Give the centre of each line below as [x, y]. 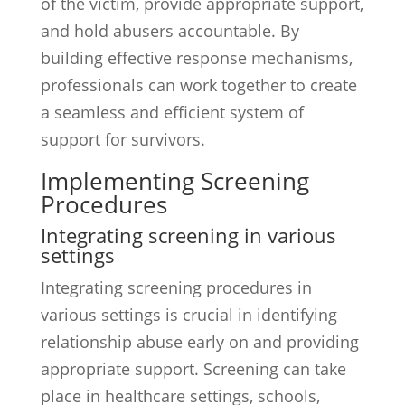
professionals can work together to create [198, 85]
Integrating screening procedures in [176, 287]
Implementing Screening [174, 181]
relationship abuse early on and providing [199, 342]
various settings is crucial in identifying [188, 315]
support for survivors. [122, 139]
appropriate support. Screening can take [193, 369]
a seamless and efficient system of [172, 112]
